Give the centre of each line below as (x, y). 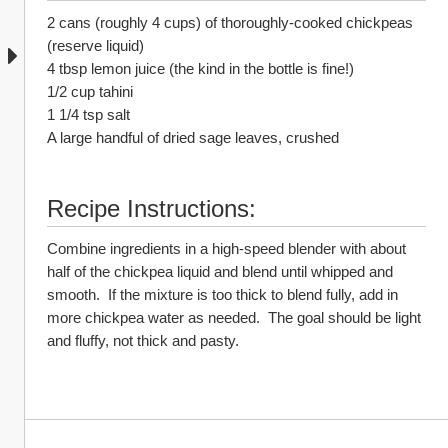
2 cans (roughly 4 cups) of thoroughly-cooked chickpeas (230, 22)
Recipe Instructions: (151, 208)
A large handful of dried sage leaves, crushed (193, 137)
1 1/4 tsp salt (88, 114)
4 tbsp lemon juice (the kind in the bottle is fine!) (200, 68)
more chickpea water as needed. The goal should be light (234, 317)
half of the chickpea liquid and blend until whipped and (220, 271)
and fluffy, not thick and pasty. (147, 340)
